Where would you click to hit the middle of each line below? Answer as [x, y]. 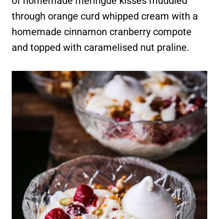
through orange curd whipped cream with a [105, 16]
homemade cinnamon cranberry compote [102, 32]
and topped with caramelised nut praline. [100, 47]
